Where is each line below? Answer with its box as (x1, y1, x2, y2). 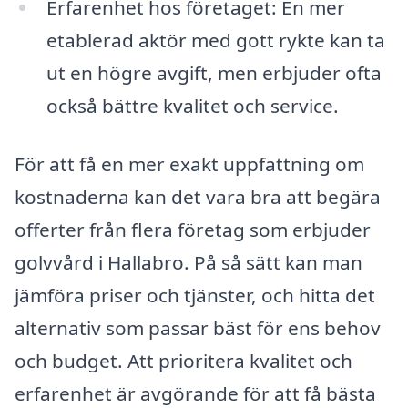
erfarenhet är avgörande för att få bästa (15, 380, 376, 406)
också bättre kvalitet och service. (46, 92, 339, 118)
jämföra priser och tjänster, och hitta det (15, 281, 375, 308)
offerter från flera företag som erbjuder (15, 216, 371, 242)
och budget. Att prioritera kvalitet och (15, 347, 352, 373)
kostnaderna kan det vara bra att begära (15, 183, 381, 209)
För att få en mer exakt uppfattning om (15, 150, 364, 177)
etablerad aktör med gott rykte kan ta (46, 26, 385, 53)
